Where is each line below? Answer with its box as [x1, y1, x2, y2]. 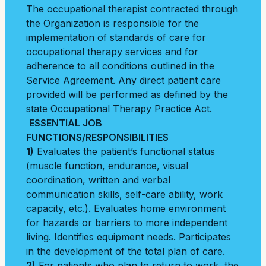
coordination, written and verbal [26, 174, 170, 186]
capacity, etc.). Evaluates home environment [26, 202, 226, 214]
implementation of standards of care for [26, 31, 206, 43]
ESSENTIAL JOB [29, 117, 102, 129]
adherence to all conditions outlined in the [26, 60, 214, 72]
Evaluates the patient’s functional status [34, 145, 215, 157]
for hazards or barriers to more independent [26, 217, 227, 229]
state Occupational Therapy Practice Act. [26, 103, 212, 115]
